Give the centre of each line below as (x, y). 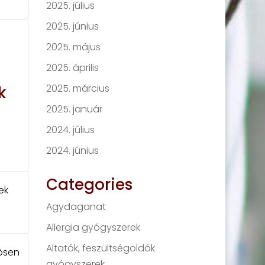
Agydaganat (76, 207)
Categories (90, 185)
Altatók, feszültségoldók (101, 248)
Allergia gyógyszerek (93, 227)
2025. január (75, 109)
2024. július (71, 130)
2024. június (73, 151)
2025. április (73, 68)
